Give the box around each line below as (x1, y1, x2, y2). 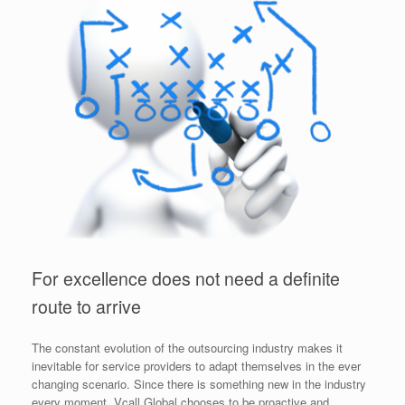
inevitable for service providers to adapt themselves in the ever (32, 356, 361, 374)
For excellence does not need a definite (32, 266, 340, 291)
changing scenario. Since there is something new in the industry (32, 374, 366, 392)
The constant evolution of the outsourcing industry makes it (32, 338, 343, 356)
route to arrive (32, 294, 141, 319)
